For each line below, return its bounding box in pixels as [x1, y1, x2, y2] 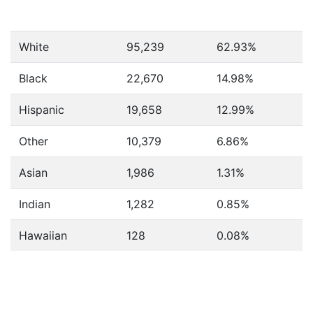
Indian [19, 197, 50, 211]
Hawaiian [19, 228, 67, 242]
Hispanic [19, 103, 64, 117]
